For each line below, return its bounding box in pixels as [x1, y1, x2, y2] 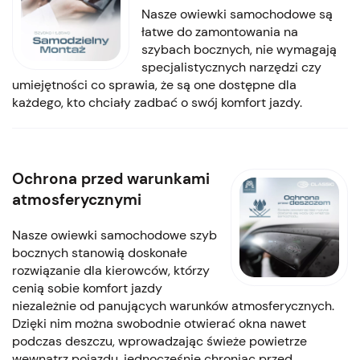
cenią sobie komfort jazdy [12, 280, 162, 297]
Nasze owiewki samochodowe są [141, 6, 333, 23]
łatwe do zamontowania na [141, 23, 299, 41]
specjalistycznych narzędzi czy [141, 59, 322, 76]
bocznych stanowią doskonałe [12, 244, 187, 262]
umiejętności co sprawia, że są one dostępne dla [12, 76, 297, 94]
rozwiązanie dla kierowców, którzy [12, 262, 210, 280]
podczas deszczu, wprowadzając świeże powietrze [12, 333, 307, 350]
